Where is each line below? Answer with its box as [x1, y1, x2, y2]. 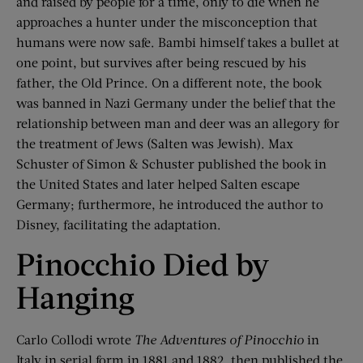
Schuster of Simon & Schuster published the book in [16, 156, 327, 172]
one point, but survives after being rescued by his [16, 54, 306, 70]
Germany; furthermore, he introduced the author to [16, 196, 323, 212]
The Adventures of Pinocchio [135, 331, 304, 348]
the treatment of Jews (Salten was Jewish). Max [16, 135, 293, 152]
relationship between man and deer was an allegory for [16, 115, 340, 131]
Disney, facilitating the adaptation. [16, 216, 221, 233]
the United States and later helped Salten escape [16, 176, 300, 192]
